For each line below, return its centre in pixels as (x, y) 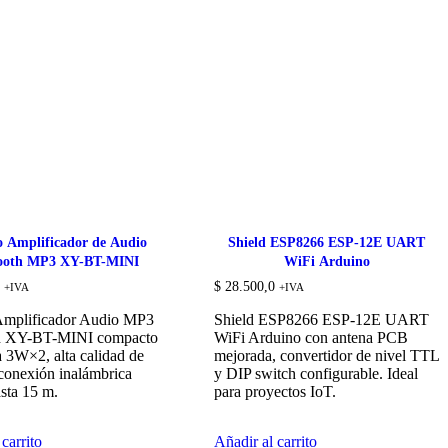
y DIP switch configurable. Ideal (316, 373)
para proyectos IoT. (275, 391)
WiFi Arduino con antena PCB (311, 337)
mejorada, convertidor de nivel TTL (327, 355)
